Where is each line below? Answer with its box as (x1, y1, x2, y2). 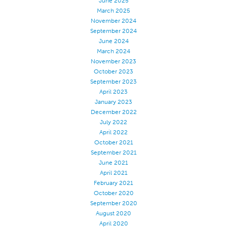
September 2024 (90, 27, 137, 34)
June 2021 (99, 159, 128, 166)
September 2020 (90, 200, 137, 207)
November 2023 (91, 58, 136, 65)
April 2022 (99, 129, 128, 136)
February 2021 (94, 179, 133, 186)
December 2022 (90, 108, 137, 116)
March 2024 (97, 48, 130, 55)
